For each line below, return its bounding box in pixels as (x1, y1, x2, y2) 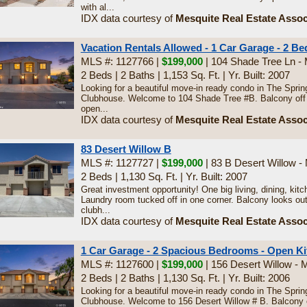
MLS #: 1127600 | (80, 258, 162, 270)
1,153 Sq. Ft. (162, 69, 220, 81)
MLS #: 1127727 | (80, 157, 162, 169)
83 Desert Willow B (80, 143, 171, 155)
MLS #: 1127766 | (80, 56, 162, 67)
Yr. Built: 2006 (228, 272, 290, 284)
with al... (80, 2, 114, 12)
